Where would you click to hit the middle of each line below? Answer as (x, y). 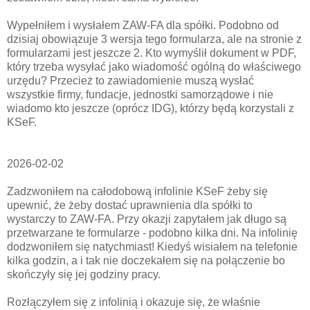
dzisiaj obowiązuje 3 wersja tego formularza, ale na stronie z (154, 39)
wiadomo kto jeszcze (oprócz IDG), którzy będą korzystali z (151, 108)
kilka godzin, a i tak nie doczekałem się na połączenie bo (146, 260)
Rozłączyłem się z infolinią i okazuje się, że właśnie (134, 302)
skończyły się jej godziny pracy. (84, 274)
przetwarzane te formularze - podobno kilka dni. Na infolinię (152, 232)
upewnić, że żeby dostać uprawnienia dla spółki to (130, 205)
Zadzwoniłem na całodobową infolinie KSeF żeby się (137, 191)
